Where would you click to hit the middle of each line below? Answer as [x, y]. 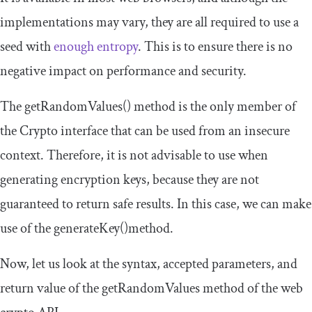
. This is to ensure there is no [215, 46]
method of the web [251, 288]
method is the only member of [213, 106]
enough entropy [96, 46]
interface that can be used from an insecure [174, 131]
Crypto [39, 131]
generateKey [87, 228]
